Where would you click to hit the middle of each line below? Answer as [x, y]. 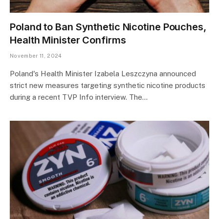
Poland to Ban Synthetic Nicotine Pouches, [108, 27]
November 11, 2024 [36, 56]
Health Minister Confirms [68, 40]
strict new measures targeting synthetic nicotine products [108, 85]
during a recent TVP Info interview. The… [79, 97]
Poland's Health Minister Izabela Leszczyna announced [103, 74]
